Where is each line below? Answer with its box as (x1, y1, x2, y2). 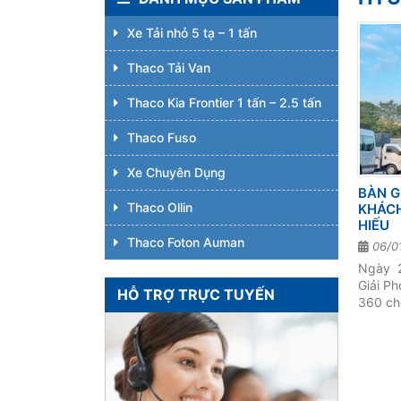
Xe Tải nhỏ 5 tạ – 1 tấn (127, 25, 257, 40)
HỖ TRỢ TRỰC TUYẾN (117, 286, 275, 303)
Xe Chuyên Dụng (127, 165, 226, 180)
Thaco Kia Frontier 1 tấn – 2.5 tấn (127, 95, 321, 110)
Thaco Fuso (127, 130, 196, 145)
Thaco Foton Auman (127, 235, 244, 250)
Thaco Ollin (127, 200, 192, 215)
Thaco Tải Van (127, 60, 210, 75)
